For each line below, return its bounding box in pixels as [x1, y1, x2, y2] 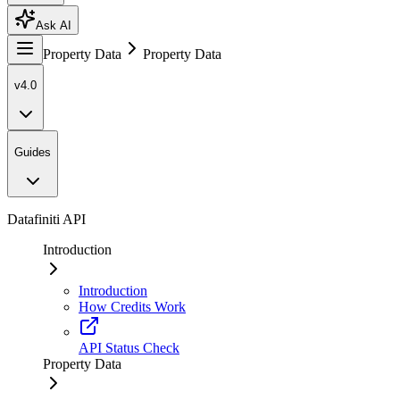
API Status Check [79, 339, 179, 355]
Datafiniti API [7, 211, 86, 227]
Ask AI [36, 18, 71, 32]
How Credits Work [79, 298, 186, 314]
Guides [14, 145, 51, 159]
